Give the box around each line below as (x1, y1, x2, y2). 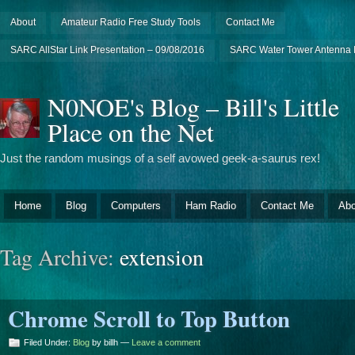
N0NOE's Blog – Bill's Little (48, 90, 339, 124)
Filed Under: (24, 337, 73, 347)
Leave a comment (132, 337, 200, 347)
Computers (111, 199, 161, 212)
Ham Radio (185, 199, 236, 212)
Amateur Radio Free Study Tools (60, 17, 200, 28)
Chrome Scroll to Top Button (8, 301, 290, 335)
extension (120, 242, 204, 272)
